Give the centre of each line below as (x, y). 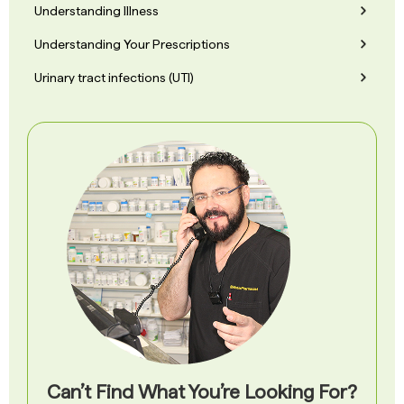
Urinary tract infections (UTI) (114, 77)
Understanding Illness (96, 10)
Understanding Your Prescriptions (132, 44)
